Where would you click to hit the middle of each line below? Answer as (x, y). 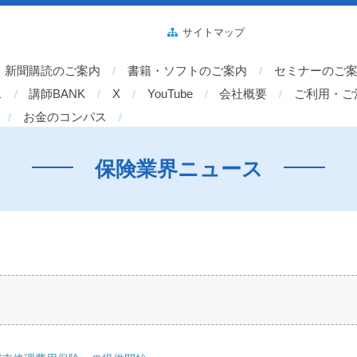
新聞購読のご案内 (53, 71)
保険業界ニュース (178, 169)
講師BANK (57, 94)
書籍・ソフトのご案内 (188, 71)
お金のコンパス (65, 117)
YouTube (170, 94)
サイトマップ (214, 32)
